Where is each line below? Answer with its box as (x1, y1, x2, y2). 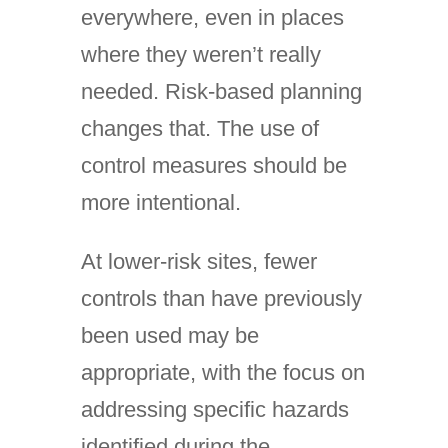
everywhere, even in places (80, 5, 344, 30)
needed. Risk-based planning (80, 79, 362, 104)
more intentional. (80, 190, 241, 215)
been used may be (80, 323, 259, 348)
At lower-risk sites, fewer (80, 249, 317, 274)
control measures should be (80, 153, 347, 178)
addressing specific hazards (80, 397, 349, 422)
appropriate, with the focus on (80, 360, 365, 385)
